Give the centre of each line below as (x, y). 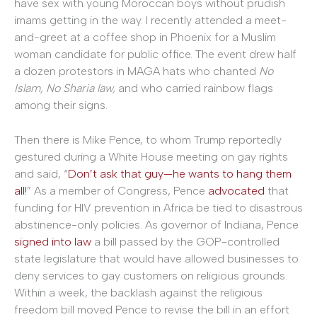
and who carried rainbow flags (196, 88)
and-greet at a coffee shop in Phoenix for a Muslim (145, 37)
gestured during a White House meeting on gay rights (151, 157)
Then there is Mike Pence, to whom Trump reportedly (148, 140)
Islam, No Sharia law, (66, 88)
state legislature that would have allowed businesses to (156, 259)
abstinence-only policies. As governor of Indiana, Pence (156, 225)
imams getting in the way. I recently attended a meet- (150, 20)
